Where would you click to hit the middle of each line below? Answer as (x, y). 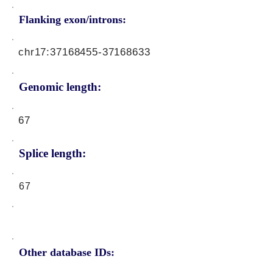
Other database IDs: (67, 252)
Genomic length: (60, 87)
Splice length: (52, 153)
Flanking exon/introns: (73, 19)
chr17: (34, 52)
